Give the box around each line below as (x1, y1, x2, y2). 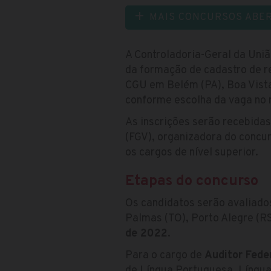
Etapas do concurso (125, 172, 258, 191)
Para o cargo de (125, 248, 204, 263)
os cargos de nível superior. (125, 145, 258, 160)
